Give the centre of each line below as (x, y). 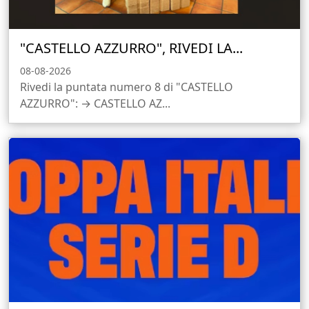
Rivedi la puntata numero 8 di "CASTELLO (127, 87)
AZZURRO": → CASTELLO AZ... (95, 104)
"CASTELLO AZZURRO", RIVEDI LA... (131, 48)
